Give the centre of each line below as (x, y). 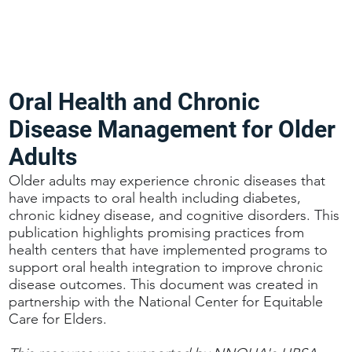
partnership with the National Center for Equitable (166, 301)
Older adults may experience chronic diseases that (167, 180)
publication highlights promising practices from (157, 232)
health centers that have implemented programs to (169, 249)
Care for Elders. (58, 319)
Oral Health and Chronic (135, 101)
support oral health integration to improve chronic (166, 267)
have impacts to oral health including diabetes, (155, 198)
